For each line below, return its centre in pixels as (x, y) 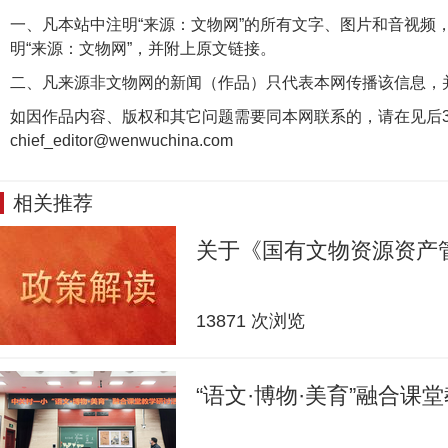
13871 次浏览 (250, 321)
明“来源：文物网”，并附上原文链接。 (143, 48)
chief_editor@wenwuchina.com (121, 140)
